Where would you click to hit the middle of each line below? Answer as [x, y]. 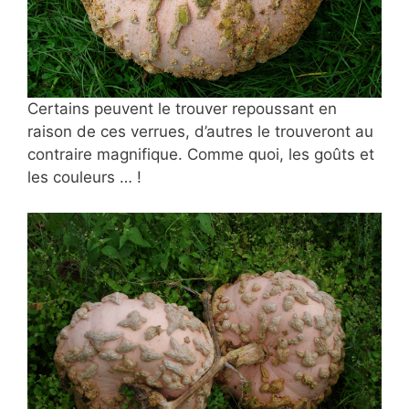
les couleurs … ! [84, 178]
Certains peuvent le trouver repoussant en [182, 109]
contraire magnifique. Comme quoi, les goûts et [201, 155]
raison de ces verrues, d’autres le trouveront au [200, 132]
